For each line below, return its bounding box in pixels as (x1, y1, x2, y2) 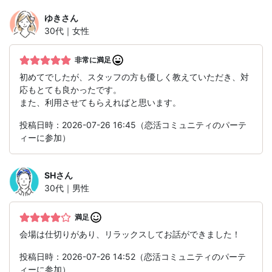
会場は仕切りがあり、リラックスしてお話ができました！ (19, 229, 240, 240)
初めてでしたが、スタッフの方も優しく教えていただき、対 (19, 72, 249, 83)
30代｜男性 (44, 183, 89, 194)
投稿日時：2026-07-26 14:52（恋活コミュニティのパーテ (19, 251, 246, 262)
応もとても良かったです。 (19, 84, 121, 95)
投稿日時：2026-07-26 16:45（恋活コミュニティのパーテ (19, 120, 246, 131)
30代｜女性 (44, 25, 89, 36)
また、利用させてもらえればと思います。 (19, 97, 181, 108)
